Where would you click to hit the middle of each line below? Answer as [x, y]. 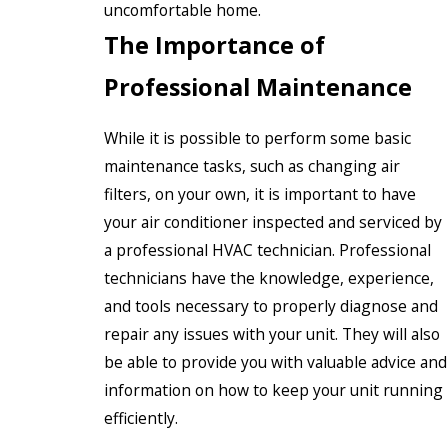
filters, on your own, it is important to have [260, 193]
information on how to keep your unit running [273, 389]
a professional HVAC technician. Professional [267, 249]
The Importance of [214, 45]
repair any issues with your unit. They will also [272, 333]
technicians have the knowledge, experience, [269, 277]
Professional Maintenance [258, 87]
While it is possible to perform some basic [257, 137]
